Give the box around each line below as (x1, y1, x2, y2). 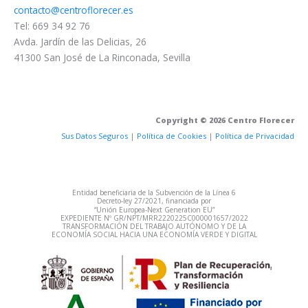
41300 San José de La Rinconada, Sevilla (14, 51, 190, 65)
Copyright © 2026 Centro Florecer (155, 114, 294, 125)
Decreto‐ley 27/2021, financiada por (97, 195, 211, 206)
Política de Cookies (137, 130, 206, 141)
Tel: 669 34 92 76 (14, 19, 90, 33)
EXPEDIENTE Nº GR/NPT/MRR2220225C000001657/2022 (60, 212, 248, 223)
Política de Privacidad (215, 130, 294, 141)
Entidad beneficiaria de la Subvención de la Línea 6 (72, 187, 236, 197)
